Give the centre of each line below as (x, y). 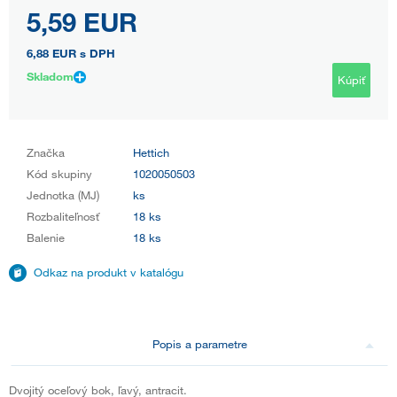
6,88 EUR (51, 53)
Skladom (50, 76)
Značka (46, 152)
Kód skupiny (59, 173)
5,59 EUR (82, 21)
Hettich (151, 152)
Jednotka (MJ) (63, 195)
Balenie (46, 237)
